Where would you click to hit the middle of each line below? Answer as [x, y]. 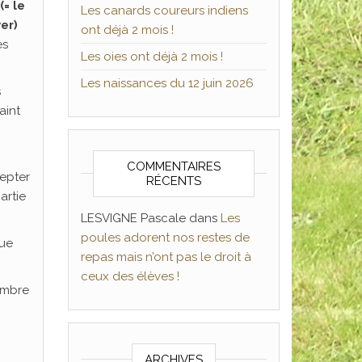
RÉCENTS [173, 181]
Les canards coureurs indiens [164, 11]
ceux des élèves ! [130, 276]
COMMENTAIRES [173, 166]
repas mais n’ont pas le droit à [166, 257]
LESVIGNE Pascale [133, 218]
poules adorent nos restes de [165, 238]
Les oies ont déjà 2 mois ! [152, 57]
